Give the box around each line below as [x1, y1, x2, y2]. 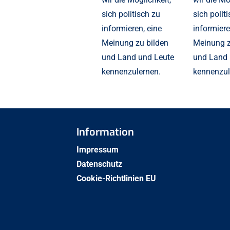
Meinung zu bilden [101, 38, 168, 48]
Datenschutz [76, 159, 122, 169]
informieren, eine [101, 24, 162, 34]
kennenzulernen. [101, 67, 161, 77]
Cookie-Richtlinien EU [76, 173, 158, 183]
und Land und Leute [101, 52, 174, 63]
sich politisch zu [101, 9, 160, 20]
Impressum [76, 144, 119, 155]
